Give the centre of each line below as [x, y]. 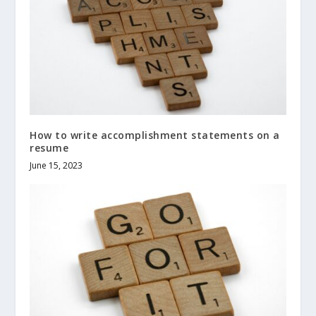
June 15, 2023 [56, 165]
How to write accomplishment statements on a [155, 135]
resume [49, 147]
